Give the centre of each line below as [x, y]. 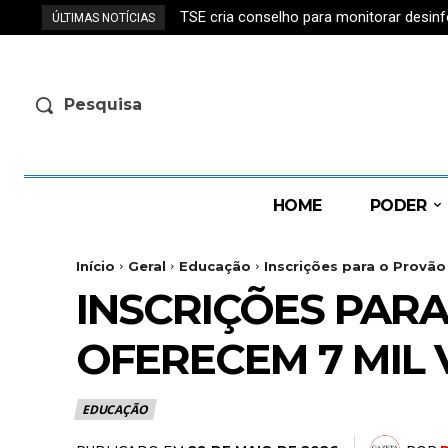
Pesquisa [103, 104]
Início [95, 265]
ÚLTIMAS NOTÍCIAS [103, 18]
